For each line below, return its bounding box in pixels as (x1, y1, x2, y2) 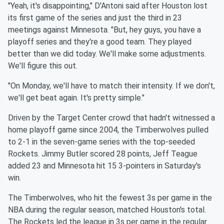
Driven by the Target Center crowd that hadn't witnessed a (8, 113, 215, 123)
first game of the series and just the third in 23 (19, 13, 182, 23)
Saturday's (164, 161, 201, 171)
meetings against (8, 25, 68, 35)
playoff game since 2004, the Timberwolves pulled (29, 125, 208, 135)
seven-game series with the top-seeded (53, 137, 195, 147)
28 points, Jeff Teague (116, 149, 197, 159)
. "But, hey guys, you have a (107, 25, 201, 35)
